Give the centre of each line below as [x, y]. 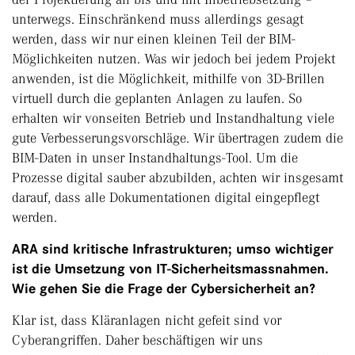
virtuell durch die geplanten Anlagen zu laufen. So [157, 99]
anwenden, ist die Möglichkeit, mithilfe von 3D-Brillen [168, 79]
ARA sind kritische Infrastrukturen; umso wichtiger [173, 250]
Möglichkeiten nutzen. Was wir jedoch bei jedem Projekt [174, 59]
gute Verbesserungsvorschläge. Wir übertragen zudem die [177, 138]
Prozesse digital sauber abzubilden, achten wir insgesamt [177, 178]
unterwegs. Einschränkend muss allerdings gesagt [158, 19]
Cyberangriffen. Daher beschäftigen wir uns [137, 340]
